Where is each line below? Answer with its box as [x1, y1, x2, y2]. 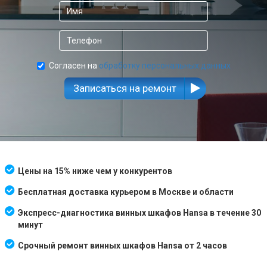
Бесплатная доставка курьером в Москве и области [18, 187, 234, 197]
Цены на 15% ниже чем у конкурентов [18, 166, 172, 176]
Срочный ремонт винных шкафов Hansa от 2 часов [18, 240, 227, 250]
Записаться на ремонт [73, 82, 176, 94]
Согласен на [48, 60, 99, 70]
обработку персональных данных [98, 60, 231, 70]
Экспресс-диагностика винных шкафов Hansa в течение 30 [18, 207, 261, 218]
